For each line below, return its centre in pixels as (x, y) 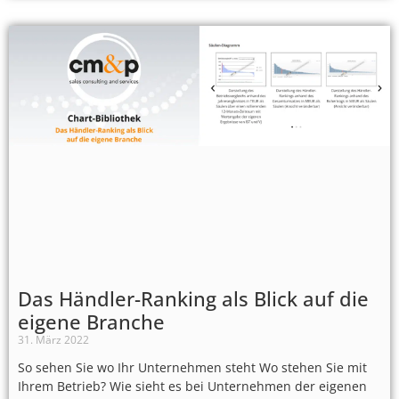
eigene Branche (91, 322)
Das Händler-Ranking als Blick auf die (193, 299)
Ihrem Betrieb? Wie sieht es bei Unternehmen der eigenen (192, 387)
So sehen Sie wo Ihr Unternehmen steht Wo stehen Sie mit (192, 368)
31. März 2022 (53, 340)
